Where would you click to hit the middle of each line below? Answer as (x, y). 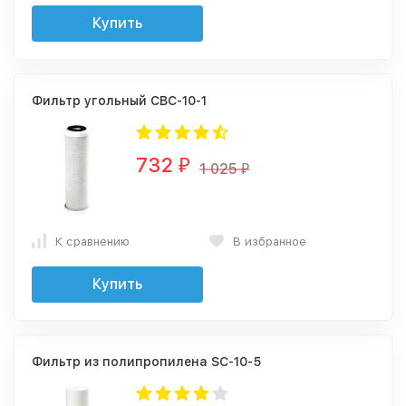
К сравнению (92, 241)
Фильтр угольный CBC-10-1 (119, 101)
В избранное (270, 241)
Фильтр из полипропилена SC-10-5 (146, 362)
